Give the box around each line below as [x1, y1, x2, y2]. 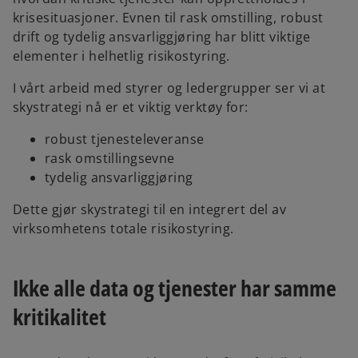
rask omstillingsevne [45, 149, 175, 168]
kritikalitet [13, 301, 106, 332]
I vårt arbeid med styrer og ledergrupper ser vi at [13, 79, 326, 97]
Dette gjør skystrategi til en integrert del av [13, 201, 287, 219]
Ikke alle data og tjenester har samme [13, 272, 336, 304]
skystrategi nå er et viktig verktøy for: [13, 98, 249, 117]
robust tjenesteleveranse [45, 130, 205, 149]
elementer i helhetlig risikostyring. [13, 47, 230, 66]
